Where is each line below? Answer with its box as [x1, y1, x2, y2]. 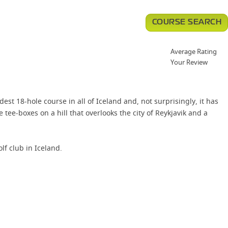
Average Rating [170, 47, 217, 56]
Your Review [170, 58, 208, 67]
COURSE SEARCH [152, 19, 221, 26]
